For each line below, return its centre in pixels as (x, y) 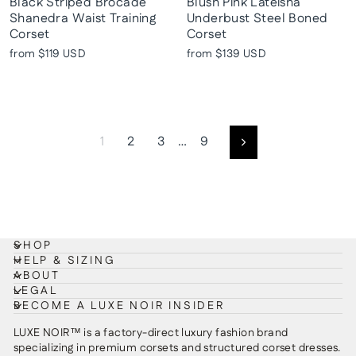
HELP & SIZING (65, 260)
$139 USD (241, 54)
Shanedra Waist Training (83, 18)
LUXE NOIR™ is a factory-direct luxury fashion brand (151, 333)
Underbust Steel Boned (257, 18)
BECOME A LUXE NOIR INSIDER (119, 306)
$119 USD (62, 54)
